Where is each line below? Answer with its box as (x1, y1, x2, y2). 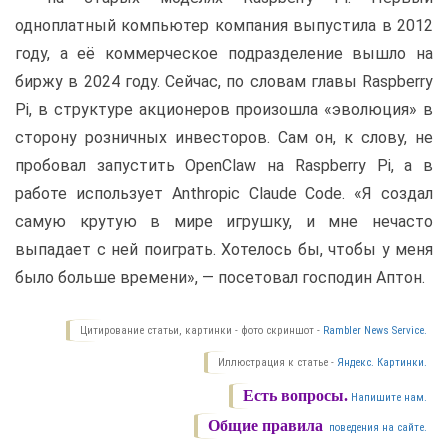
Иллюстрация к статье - (218, 356, 337, 370)
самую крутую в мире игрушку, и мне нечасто (15, 212, 433, 232)
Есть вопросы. (243, 387, 348, 405)
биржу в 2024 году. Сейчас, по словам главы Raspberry (15, 72, 433, 92)
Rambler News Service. (323, 324, 427, 338)
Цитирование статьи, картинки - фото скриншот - (80, 324, 323, 338)
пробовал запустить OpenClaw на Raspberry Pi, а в (15, 156, 433, 176)
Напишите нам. (351, 391, 427, 405)
